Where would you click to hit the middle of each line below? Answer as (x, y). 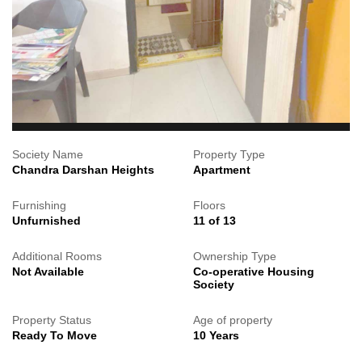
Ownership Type (235, 256)
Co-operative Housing (254, 271)
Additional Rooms (57, 256)
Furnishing (39, 205)
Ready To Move (55, 335)
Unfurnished (46, 221)
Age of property (233, 320)
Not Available (48, 271)
